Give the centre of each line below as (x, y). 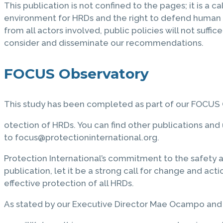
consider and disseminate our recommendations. (104, 43)
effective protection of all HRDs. (69, 183)
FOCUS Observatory (76, 73)
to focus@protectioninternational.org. (82, 137)
